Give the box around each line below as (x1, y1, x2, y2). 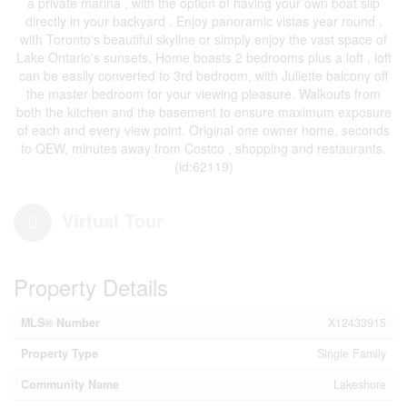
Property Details (14, 271, 168, 303)
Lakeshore (333, 376, 386, 392)
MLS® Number (21, 314, 100, 331)
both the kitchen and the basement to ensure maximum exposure (15, 103, 392, 121)
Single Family (317, 345, 386, 362)
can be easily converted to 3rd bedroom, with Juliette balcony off (19, 66, 388, 84)
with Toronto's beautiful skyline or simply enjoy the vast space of (20, 30, 387, 48)
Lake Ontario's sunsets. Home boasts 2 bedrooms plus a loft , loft (15, 48, 392, 66)
